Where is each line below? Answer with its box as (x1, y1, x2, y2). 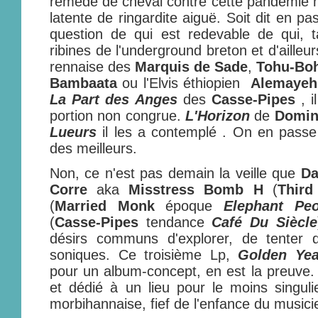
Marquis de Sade (135, 59, 248, 75)
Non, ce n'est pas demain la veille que (50, 165, 301, 181)
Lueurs (50, 124, 97, 140)
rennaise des (50, 59, 135, 75)
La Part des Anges (50, 92, 177, 107)
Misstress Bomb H (128, 182, 263, 197)
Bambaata (50, 75, 117, 91)
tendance (138, 214, 212, 230)
